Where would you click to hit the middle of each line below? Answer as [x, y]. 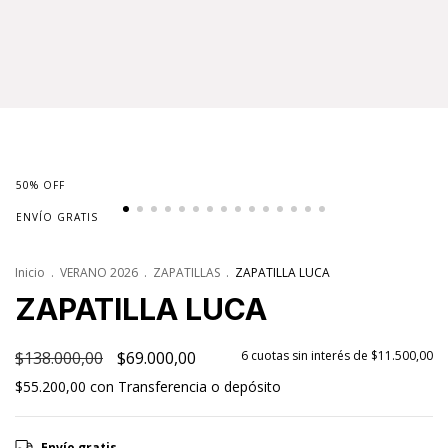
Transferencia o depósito [199, 386]
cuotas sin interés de [311, 355]
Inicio [30, 272]
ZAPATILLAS [186, 272]
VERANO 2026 [99, 272]
